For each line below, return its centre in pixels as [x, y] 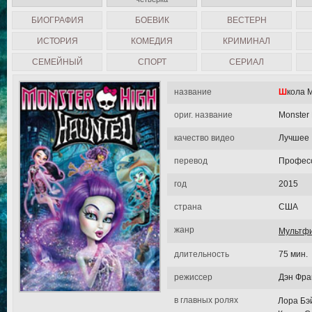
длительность [202, 254]
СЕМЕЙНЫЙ [57, 62]
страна [188, 207]
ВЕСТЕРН [247, 20]
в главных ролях [206, 300]
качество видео [204, 138]
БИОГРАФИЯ [57, 20]
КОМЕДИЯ [152, 41]
